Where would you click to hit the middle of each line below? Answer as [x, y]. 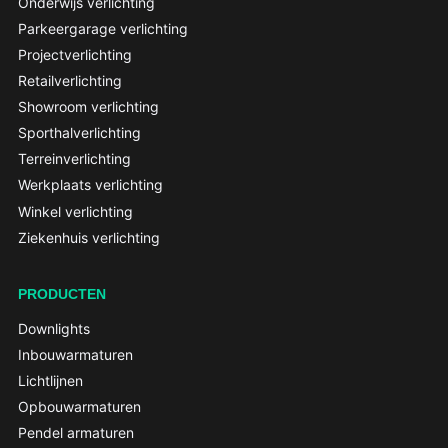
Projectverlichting [74, 54]
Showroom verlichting [88, 107]
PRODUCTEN [61, 293]
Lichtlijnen [50, 380]
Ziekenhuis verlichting [88, 237]
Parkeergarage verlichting [102, 28]
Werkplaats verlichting [90, 185]
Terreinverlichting [74, 159]
